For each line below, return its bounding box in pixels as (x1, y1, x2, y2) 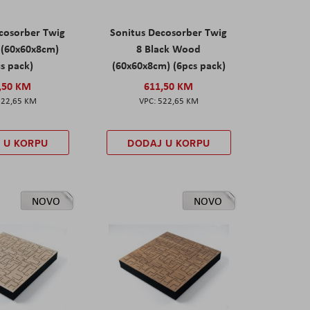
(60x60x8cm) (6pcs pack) (111, 57, 226, 73)
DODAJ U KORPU (127, 136, 210, 150)
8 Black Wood (136, 40, 201, 56)
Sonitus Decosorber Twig (110, 24, 228, 39)
